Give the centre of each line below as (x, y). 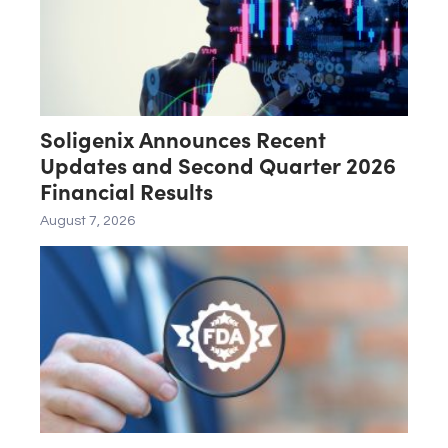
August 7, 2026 (87, 220)
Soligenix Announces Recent (183, 138)
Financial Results (126, 190)
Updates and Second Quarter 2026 (218, 164)
